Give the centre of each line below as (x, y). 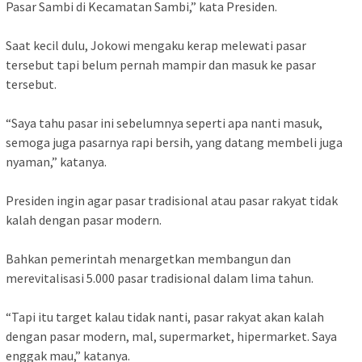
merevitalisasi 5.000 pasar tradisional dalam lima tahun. (160, 278)
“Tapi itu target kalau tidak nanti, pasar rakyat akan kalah (165, 317)
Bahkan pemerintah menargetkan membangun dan (148, 259)
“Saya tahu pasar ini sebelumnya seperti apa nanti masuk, (164, 123)
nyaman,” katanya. (56, 162)
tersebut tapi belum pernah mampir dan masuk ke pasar (161, 65)
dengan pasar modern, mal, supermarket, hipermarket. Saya (171, 337)
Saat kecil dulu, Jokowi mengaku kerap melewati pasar (156, 46)
